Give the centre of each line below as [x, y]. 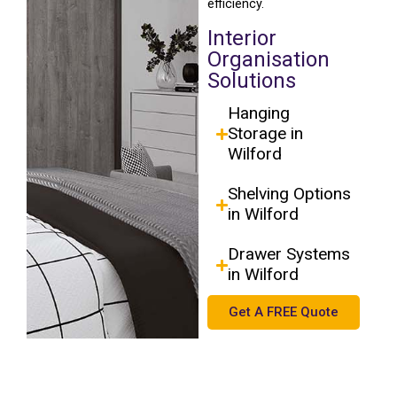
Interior [242, 39]
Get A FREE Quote [284, 312]
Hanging [259, 113]
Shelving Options [290, 194]
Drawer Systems [289, 254]
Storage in [266, 134]
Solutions [252, 81]
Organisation [269, 60]
